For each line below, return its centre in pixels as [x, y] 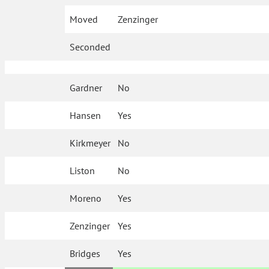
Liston [83, 171]
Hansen [86, 116]
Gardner [86, 88]
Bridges [85, 254]
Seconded [90, 47]
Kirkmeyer [90, 143]
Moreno [86, 198]
